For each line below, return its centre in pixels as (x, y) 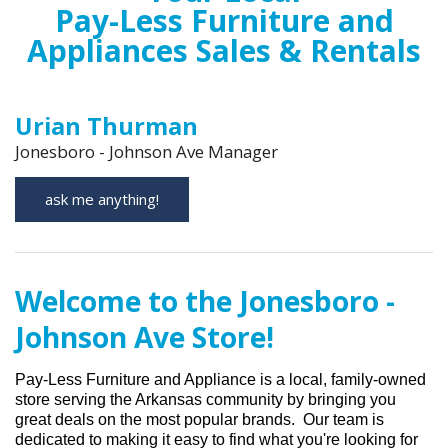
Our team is (343, 420)
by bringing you (341, 400)
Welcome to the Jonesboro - (205, 301)
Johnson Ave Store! (144, 337)
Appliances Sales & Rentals (224, 51)
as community (236, 400)
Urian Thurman (106, 126)
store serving (62, 400)
